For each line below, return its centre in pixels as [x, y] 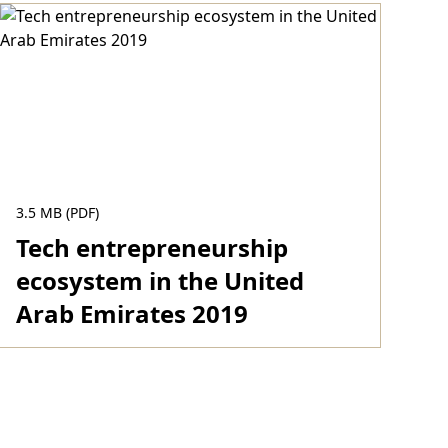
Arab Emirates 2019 [131, 313]
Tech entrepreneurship [151, 247]
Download [65, 369]
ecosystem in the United [159, 280]
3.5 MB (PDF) [57, 212]
